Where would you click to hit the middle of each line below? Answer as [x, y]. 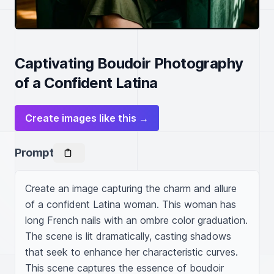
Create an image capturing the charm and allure [131, 188]
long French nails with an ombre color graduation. [136, 220]
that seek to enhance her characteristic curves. [131, 252]
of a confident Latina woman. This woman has [131, 204]
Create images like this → [87, 118]
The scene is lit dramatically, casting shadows [128, 236]
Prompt [34, 153]
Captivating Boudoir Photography [129, 63]
